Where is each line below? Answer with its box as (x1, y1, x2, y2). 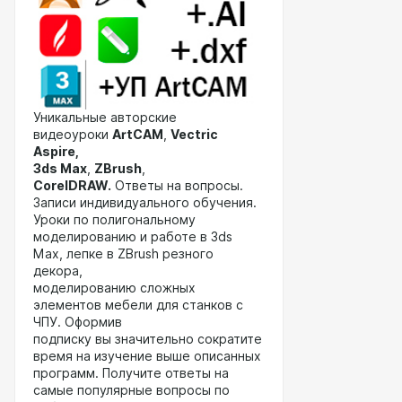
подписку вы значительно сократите (33, 332, 262, 346)
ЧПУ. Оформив (33, 315, 122, 329)
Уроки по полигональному (33, 213, 196, 227)
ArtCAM (112, 127, 163, 142)
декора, (33, 264, 83, 278)
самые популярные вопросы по (33, 383, 230, 398)
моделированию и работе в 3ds (33, 230, 232, 244)
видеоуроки (33, 127, 112, 142)
